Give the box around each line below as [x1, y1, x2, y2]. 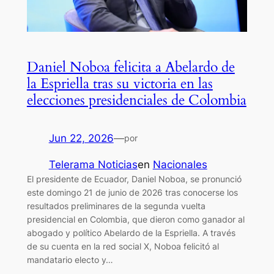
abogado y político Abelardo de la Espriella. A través [26, 227, 235, 238]
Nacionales [152, 158, 207, 171]
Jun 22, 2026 [48, 132, 114, 145]
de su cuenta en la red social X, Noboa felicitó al [26, 240, 219, 251]
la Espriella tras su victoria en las [26, 74, 213, 94]
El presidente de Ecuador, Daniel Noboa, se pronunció [26, 173, 242, 184]
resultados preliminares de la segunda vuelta [26, 200, 206, 211]
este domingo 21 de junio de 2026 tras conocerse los [26, 187, 238, 198]
